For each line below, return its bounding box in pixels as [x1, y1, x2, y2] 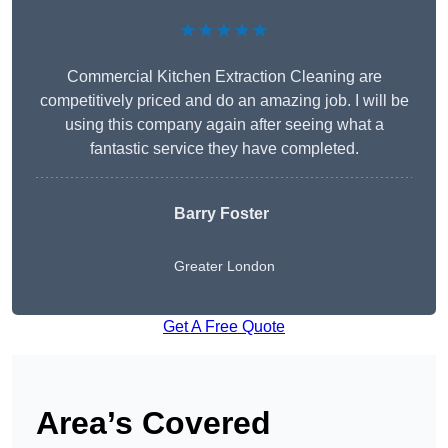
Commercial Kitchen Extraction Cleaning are [66, 68, 382, 86]
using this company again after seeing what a [64, 116, 384, 134]
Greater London [173, 258, 275, 275]
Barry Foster [173, 205, 269, 223]
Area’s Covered [36, 405, 271, 442]
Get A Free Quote [163, 318, 285, 336]
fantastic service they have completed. [89, 140, 359, 158]
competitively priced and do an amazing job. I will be [39, 92, 409, 110]
